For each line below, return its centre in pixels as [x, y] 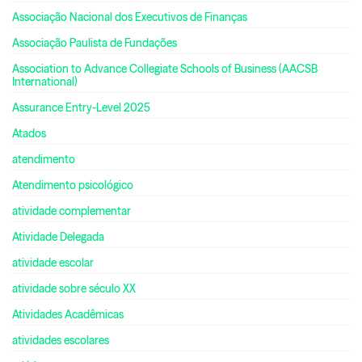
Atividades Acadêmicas [68, 315]
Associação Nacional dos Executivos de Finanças [130, 17]
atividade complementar [72, 211]
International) [45, 82]
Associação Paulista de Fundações [95, 43]
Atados [29, 134]
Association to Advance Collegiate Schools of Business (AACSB [165, 69]
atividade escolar [53, 263]
